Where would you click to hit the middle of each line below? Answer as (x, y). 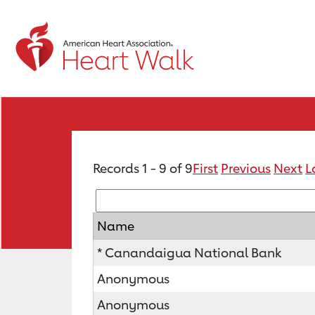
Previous (246, 168)
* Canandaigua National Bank (189, 252)
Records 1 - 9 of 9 (143, 168)
